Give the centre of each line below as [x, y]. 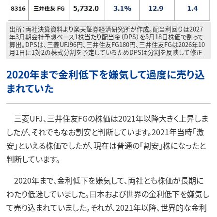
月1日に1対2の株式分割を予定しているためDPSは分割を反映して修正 [106, 52]
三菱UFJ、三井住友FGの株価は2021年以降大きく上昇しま [107, 118]
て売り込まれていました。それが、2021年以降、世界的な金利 [106, 208]
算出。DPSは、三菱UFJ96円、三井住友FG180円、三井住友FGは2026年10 [107, 44]
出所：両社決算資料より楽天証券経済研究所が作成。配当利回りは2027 [106, 29]
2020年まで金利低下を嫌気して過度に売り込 [105, 74]
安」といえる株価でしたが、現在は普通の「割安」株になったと [106, 146]
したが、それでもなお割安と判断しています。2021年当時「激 [105, 132]
